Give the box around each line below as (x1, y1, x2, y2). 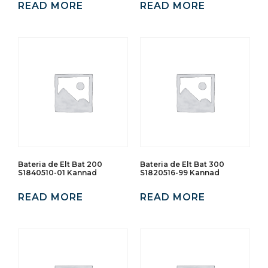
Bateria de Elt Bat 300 (140, 159, 224, 169)
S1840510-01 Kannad (18, 167, 97, 177)
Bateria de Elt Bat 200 (18, 159, 102, 169)
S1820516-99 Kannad (140, 167, 220, 177)
